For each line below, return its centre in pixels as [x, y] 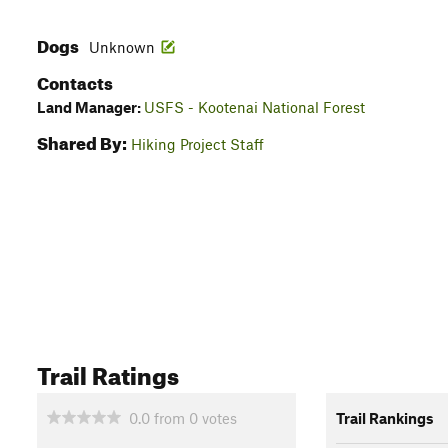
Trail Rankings [384, 417]
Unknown [122, 47]
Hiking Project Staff [197, 144]
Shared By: [82, 140]
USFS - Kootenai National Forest [254, 107]
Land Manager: [90, 107]
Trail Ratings [108, 372]
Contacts [75, 80]
